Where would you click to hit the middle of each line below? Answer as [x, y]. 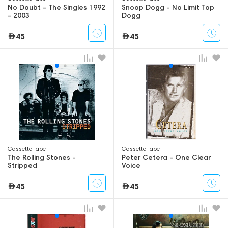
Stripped [22, 166]
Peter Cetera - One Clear [166, 158]
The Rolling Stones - [42, 158]
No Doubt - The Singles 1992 [56, 7]
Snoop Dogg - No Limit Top [168, 7]
